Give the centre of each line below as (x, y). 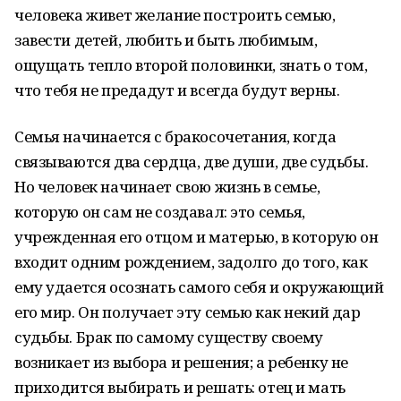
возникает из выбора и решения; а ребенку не (181, 362)
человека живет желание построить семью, (175, 15)
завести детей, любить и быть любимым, (166, 40)
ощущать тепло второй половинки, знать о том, (191, 65)
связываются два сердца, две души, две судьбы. (192, 162)
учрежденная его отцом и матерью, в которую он (196, 237)
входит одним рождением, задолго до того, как (191, 262)
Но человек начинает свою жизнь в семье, (167, 187)
